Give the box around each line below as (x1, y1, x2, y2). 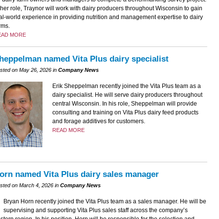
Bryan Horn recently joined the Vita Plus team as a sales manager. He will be (3, 197, 206, 205)
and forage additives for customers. (52, 118, 145, 125)
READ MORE (52, 127, 85, 133)
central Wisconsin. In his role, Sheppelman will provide (52, 100, 197, 108)
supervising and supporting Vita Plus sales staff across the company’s (3, 206, 188, 214)
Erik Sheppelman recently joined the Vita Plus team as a (52, 83, 201, 90)
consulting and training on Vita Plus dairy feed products (52, 109, 198, 116)
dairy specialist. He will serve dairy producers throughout (52, 91, 202, 99)
